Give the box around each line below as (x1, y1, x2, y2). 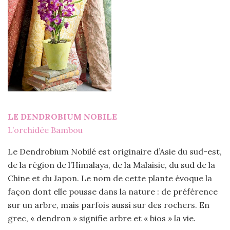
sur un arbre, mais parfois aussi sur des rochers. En (8, 200, 209, 210)
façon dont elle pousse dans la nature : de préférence (8, 186, 218, 197)
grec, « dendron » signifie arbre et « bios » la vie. (8, 213, 196, 224)
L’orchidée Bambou (8, 125, 83, 136)
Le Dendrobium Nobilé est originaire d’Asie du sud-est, (8, 146, 222, 157)
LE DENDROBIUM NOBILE (8, 111, 117, 122)
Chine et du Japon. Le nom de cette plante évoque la (8, 173, 212, 184)
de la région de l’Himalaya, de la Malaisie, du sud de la (8, 160, 215, 170)
